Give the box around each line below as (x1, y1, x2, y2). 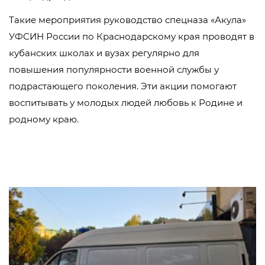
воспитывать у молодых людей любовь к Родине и (9, 97, 243, 108)
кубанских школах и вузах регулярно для (9, 47, 199, 59)
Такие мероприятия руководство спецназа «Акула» (9, 14, 246, 25)
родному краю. (9, 114, 79, 125)
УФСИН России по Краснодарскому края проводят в (9, 31, 254, 42)
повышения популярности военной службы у (9, 64, 219, 75)
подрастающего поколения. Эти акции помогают (9, 80, 237, 92)
